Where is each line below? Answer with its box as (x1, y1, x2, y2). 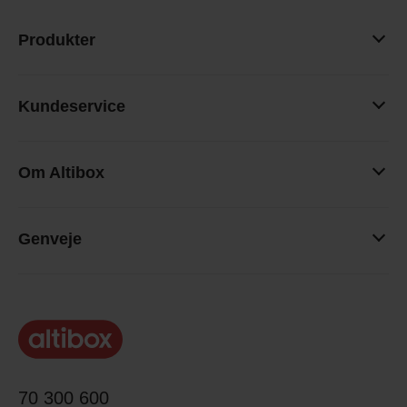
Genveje (18, 230, 82, 248)
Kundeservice (18, 97, 125, 115)
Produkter (18, 31, 95, 49)
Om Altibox (18, 164, 104, 182)
